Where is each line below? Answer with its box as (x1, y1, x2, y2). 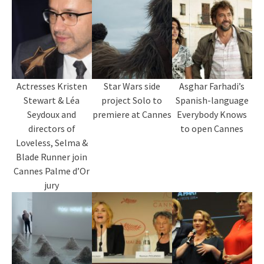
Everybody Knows (177, 108, 247, 121)
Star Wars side (103, 80, 160, 93)
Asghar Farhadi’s (179, 80, 245, 93)
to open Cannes (180, 123, 244, 135)
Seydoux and (27, 108, 77, 121)
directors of (28, 123, 75, 135)
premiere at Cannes (92, 108, 171, 121)
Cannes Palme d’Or (14, 165, 90, 177)
